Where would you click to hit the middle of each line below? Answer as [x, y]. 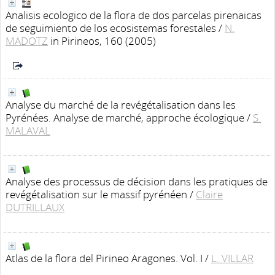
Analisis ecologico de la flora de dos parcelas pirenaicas [134, 15]
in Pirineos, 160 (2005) [103, 41]
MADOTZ [27, 41]
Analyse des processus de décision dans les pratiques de [137, 181]
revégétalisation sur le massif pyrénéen [96, 194]
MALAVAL [28, 130]
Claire [209, 194]
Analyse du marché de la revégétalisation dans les [121, 105]
